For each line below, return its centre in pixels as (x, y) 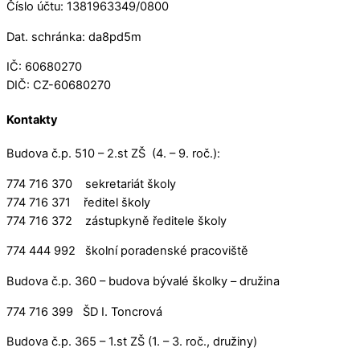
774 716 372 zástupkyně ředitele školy (117, 221)
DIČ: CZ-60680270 (59, 86)
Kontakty (32, 119)
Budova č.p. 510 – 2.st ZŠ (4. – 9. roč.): (113, 154)
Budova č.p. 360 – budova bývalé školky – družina (143, 281)
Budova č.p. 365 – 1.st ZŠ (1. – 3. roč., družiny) (132, 342)
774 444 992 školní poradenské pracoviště (127, 251)
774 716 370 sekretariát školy (91, 184)
